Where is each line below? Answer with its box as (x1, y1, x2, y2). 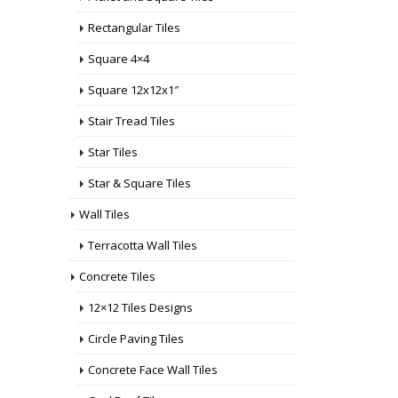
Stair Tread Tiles (88, 113, 175, 129)
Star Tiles (88, 144, 138, 160)
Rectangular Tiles (88, 20, 180, 36)
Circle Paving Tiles (88, 330, 184, 346)
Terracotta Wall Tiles (88, 237, 197, 253)
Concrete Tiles (79, 268, 155, 284)
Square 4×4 (88, 51, 149, 67)
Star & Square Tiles (88, 175, 191, 191)
